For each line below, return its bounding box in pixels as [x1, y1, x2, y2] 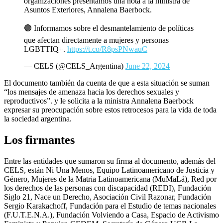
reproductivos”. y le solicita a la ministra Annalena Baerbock [4, 96, 194, 105]
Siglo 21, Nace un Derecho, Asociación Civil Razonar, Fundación [4, 192, 211, 201]
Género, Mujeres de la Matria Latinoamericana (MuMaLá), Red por [4, 174, 217, 183]
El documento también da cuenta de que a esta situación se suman [4, 78, 210, 87]
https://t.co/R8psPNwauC [67, 44, 147, 53]
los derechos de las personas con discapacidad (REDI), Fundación [4, 183, 211, 192]
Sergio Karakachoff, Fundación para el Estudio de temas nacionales [4, 201, 216, 210]
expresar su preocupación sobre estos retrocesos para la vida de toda [4, 105, 217, 114]
